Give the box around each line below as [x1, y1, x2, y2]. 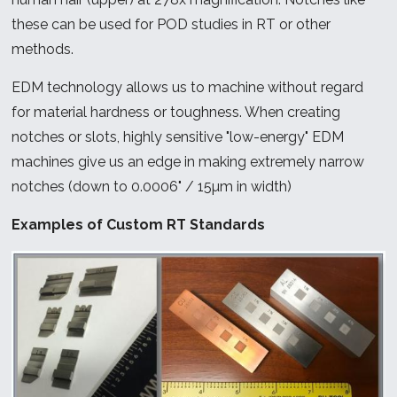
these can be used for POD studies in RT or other [12, 15, 331, 33]
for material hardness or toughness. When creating [12, 103, 341, 121]
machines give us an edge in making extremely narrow [12, 152, 365, 170]
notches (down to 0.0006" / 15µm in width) [12, 177, 292, 195]
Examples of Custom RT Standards [12, 215, 266, 233]
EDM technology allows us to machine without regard [12, 78, 364, 96]
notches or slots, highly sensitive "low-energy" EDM [12, 128, 345, 145]
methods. [12, 40, 74, 58]
